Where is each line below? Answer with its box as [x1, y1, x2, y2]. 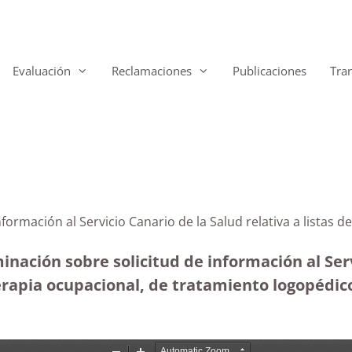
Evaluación [13, 63, 71, 79]
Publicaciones [233, 63, 306, 79]
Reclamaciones [112, 63, 192, 79]
